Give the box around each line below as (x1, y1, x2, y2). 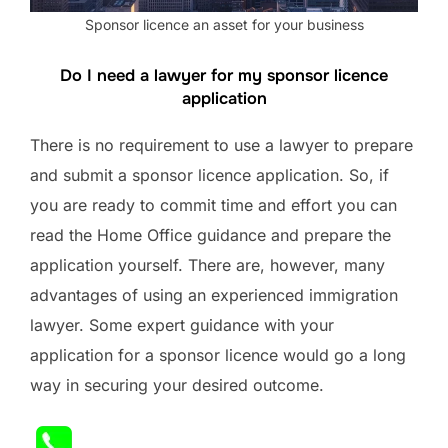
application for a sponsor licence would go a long (30, 344, 406, 365)
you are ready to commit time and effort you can (30, 194, 397, 215)
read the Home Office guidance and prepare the (30, 224, 391, 245)
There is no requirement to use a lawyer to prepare (30, 134, 413, 155)
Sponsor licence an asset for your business (84, 15, 364, 33)
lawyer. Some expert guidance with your (30, 314, 334, 335)
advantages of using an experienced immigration (30, 284, 398, 305)
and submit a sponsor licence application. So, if (30, 164, 389, 185)
